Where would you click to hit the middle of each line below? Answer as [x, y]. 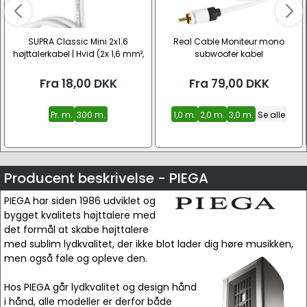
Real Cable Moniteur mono [229, 41]
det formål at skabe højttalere [76, 230]
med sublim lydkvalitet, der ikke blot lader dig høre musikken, [149, 244]
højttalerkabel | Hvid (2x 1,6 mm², [78, 54]
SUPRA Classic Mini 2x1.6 [78, 41]
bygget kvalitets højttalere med [80, 215]
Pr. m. [62, 115]
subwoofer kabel [229, 54]
